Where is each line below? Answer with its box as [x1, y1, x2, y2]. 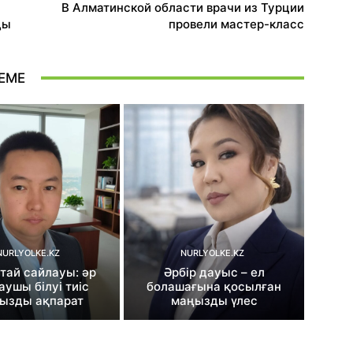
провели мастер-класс [168, 16, 304, 32]
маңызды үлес [170, 292, 258, 308]
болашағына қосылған [147, 278, 282, 294]
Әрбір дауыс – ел [163, 264, 265, 280]
